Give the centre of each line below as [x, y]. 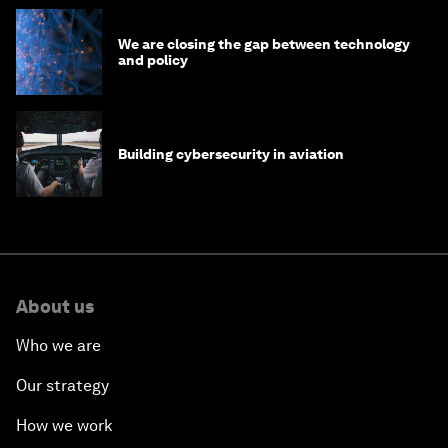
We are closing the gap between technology [264, 44]
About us [55, 307]
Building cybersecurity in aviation [231, 154]
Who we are [58, 346]
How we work [64, 426]
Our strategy [62, 386]
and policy [153, 60]
